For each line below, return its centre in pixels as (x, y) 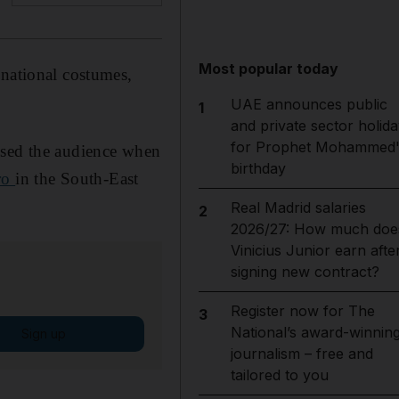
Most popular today (269, 69)
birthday (258, 168)
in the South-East (77, 178)
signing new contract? (305, 272)
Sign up (43, 333)
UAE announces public (309, 104)
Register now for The (302, 311)
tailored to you (279, 375)
